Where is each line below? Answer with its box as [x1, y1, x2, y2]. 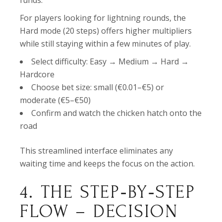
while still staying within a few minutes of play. [20, 38, 191, 49]
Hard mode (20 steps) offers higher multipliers [20, 25, 192, 36]
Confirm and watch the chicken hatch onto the [31, 108, 202, 118]
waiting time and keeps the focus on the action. [20, 158, 195, 169]
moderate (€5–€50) [20, 95, 91, 106]
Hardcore [20, 69, 55, 80]
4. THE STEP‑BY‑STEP [20, 182, 196, 202]
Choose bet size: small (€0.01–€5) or [31, 82, 165, 93]
